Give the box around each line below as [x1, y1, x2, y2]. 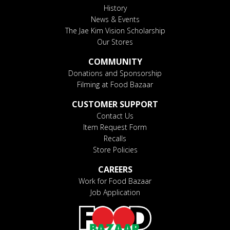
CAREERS [98, 163, 132, 175]
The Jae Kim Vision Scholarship [65, 25, 165, 35]
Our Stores [97, 36, 133, 47]
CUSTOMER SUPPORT [72, 98, 158, 110]
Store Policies [92, 144, 138, 155]
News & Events [90, 14, 140, 24]
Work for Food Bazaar [79, 176, 151, 186]
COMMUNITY [88, 55, 142, 67]
